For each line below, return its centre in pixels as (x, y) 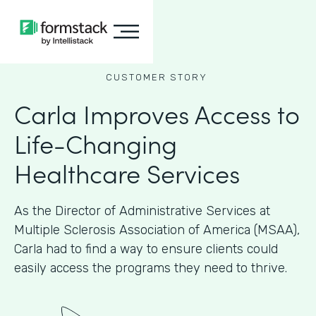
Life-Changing (96, 143)
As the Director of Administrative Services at (142, 211)
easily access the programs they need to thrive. (151, 268)
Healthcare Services (127, 172)
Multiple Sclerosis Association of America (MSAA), (157, 230)
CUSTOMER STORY (156, 77)
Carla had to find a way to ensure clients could (146, 249)
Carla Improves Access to (157, 113)
